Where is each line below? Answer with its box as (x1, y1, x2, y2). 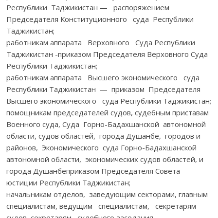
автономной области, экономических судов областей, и (6, 154, 204, 164)
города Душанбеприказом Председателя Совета (6, 165, 181, 176)
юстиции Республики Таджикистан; (6, 177, 131, 187)
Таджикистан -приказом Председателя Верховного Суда (6, 49, 208, 59)
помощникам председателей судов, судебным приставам (6, 107, 209, 117)
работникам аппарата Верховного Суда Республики (6, 37, 198, 47)
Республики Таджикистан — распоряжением (6, 2, 174, 12)
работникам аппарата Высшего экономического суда (6, 72, 202, 82)
